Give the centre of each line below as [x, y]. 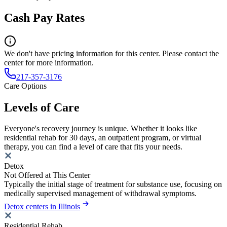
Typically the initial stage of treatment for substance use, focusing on [113, 184]
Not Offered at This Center [47, 175]
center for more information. [49, 62]
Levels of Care [42, 107]
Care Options [25, 86]
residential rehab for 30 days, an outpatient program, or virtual [103, 138]
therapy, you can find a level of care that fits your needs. [93, 147]
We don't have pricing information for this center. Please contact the [111, 53]
